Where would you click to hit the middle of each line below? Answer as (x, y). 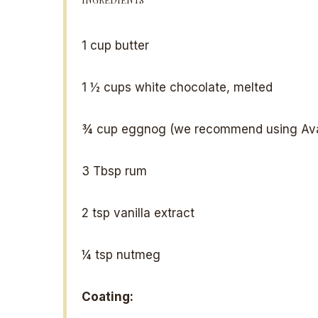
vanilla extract (152, 213)
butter (130, 45)
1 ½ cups (106, 87)
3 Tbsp (101, 171)
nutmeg (136, 254)
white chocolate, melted (202, 87)
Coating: (107, 296)
